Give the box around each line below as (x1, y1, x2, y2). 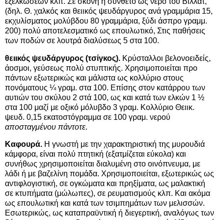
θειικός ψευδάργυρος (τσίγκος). (5, 54, 120, 62)
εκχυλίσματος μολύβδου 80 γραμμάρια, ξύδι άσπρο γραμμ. (5, 16, 207, 25)
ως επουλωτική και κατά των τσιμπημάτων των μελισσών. (5, 199, 205, 208)
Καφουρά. (5, 140, 42, 149)
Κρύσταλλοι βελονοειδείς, (120, 54, 211, 62)
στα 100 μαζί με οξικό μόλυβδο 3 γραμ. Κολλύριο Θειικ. (5, 103, 194, 111)
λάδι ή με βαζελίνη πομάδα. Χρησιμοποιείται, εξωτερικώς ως (5, 169, 214, 178)
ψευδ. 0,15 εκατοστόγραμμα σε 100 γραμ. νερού (5, 112, 170, 121)
